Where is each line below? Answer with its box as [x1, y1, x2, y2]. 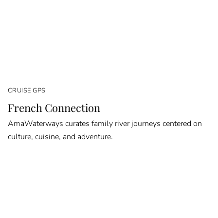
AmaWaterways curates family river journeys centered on [7, 118, 202, 129]
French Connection [7, 100, 100, 115]
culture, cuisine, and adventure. [7, 131, 113, 142]
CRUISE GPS [7, 86, 46, 95]
